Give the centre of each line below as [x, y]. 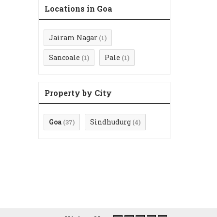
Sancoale [64, 58]
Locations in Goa [78, 9]
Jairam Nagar [73, 38]
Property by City [78, 93]
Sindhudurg [110, 122]
